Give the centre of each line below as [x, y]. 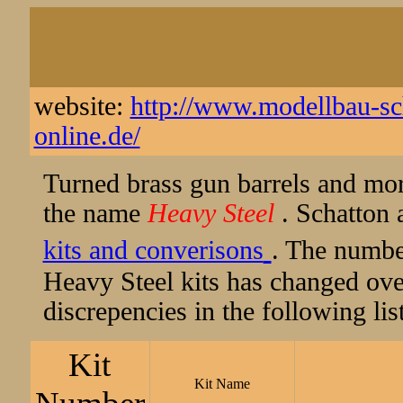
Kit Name [222, 384]
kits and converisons [153, 250]
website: [82, 106]
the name [95, 213]
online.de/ [87, 136]
